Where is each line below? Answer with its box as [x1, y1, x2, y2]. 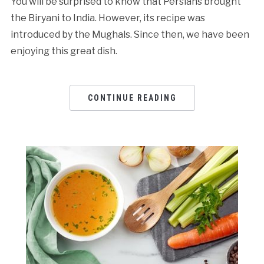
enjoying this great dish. [10, 45, 117, 57]
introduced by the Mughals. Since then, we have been [10, 28, 249, 40]
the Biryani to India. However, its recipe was [10, 12, 205, 24]
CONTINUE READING [87, 93, 177, 103]
